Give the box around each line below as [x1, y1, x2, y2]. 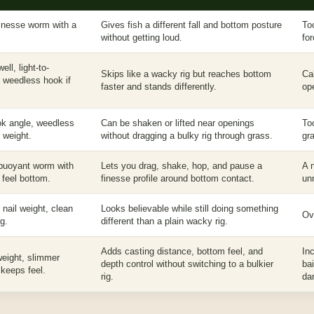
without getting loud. [101, 32, 182, 43]
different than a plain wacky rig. [101, 216, 228, 226]
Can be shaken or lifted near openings [101, 118, 254, 128]
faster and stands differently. [101, 81, 217, 92]
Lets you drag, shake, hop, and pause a [101, 161, 262, 171]
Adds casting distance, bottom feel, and [101, 246, 263, 257]
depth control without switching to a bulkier [101, 259, 273, 269]
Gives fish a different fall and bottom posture [101, 20, 282, 30]
